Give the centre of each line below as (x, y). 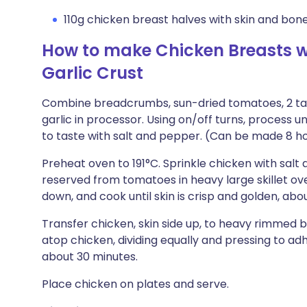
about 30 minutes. (90, 257)
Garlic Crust (93, 73)
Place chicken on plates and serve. (135, 284)
